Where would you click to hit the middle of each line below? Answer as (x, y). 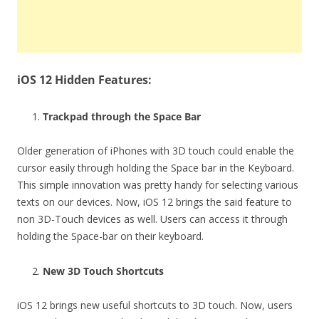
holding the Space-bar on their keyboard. (110, 236)
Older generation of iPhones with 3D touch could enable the (156, 150)
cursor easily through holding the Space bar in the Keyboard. (156, 167)
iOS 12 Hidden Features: (84, 79)
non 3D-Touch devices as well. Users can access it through (152, 219)
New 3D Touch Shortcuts (103, 271)
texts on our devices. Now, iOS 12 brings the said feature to (155, 202)
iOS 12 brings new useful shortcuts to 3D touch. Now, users (155, 305)
